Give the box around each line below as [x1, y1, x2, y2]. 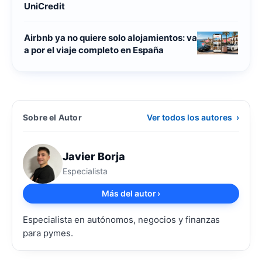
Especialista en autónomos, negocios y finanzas [23, 213, 220, 225]
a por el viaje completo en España [24, 44, 164, 56]
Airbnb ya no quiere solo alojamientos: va [24, 32, 197, 43]
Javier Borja [63, 150, 125, 163]
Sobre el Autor [23, 112, 82, 122]
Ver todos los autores [147, 112, 234, 122]
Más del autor [102, 188, 156, 198]
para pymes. [23, 227, 73, 239]
